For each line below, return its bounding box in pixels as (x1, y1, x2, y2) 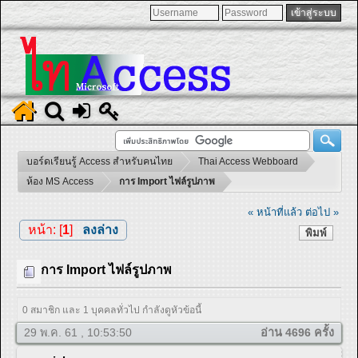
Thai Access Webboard (198, 156, 298, 167)
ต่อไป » (305, 205, 340, 218)
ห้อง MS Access (26, 176, 93, 187)
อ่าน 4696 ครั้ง (261, 326, 334, 340)
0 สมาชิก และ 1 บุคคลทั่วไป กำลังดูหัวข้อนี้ (22, 304, 202, 316)
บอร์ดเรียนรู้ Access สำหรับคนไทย (26, 156, 173, 167)
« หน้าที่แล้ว (248, 205, 303, 218)
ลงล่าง (82, 222, 118, 237)
